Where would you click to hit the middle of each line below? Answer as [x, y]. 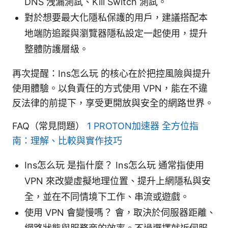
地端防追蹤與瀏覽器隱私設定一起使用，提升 [116, 33]
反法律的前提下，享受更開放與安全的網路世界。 [113, 103]
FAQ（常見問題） [50, 126]
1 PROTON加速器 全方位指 [143, 126]
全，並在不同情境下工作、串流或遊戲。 [107, 196]
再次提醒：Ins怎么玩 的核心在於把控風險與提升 [111, 73]
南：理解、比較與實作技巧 [67, 140]
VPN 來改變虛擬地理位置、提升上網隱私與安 [118, 181]
